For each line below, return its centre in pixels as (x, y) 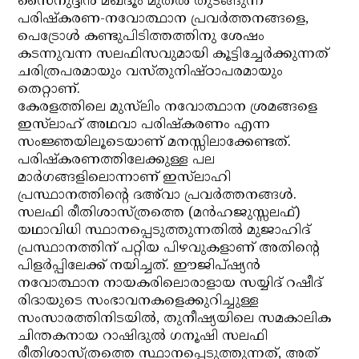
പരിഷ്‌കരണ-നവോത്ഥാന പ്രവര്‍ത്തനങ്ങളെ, (163, 19)
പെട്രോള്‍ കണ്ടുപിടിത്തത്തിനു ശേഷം (141, 37)
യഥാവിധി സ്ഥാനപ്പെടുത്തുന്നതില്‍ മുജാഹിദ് (164, 231)
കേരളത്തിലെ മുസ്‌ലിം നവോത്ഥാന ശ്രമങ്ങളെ (168, 107)
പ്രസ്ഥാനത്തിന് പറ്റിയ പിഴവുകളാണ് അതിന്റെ (169, 248)
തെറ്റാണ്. (49, 90)
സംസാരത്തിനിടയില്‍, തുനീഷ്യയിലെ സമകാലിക (175, 319)
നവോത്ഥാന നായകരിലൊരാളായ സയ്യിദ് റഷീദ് (170, 284)
